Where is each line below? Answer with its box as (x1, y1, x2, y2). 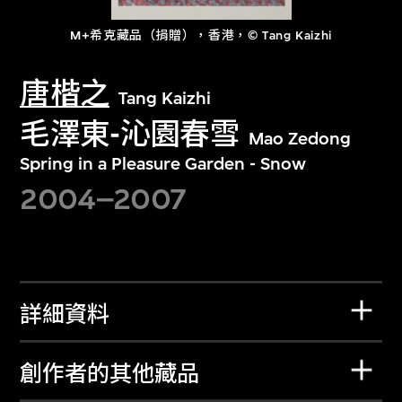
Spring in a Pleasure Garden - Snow (20, 153, 307, 174)
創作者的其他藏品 (20, 362, 200, 388)
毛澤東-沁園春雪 (20, 116, 240, 152)
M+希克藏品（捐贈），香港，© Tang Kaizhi (69, 28, 332, 44)
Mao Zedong (248, 127, 351, 149)
